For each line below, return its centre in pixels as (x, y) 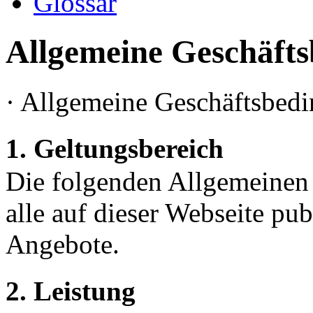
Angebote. (63, 244)
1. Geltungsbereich (123, 148)
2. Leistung (79, 291)
